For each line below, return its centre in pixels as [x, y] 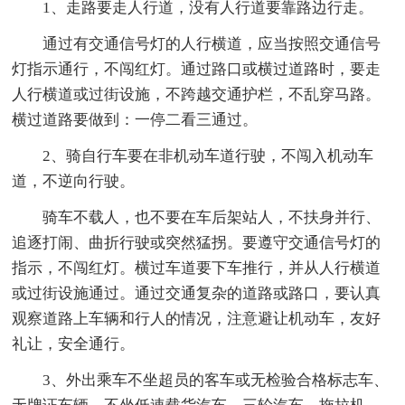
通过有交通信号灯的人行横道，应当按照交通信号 [212, 43]
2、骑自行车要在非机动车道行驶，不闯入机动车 [208, 155]
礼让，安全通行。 [74, 344]
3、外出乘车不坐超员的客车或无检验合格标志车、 [216, 380]
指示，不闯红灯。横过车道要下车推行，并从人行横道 [197, 268]
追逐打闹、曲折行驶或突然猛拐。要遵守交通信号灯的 [197, 242]
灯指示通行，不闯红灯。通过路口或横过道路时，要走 [197, 69]
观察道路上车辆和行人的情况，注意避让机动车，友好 [197, 318]
